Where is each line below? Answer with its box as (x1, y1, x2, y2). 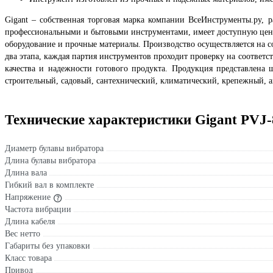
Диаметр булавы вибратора (5, 144, 104, 153)
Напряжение (5, 193, 51, 202)
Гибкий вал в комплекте (5, 180, 94, 190)
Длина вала (5, 168, 47, 177)
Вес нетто (5, 229, 40, 238)
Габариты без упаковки (5, 241, 90, 250)
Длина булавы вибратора (5, 156, 96, 165)
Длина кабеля (5, 217, 55, 226)
